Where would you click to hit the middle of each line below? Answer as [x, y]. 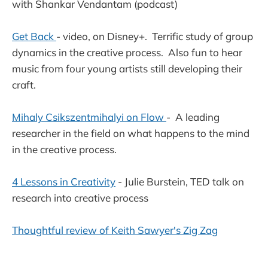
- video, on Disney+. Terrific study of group [155, 36]
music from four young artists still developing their [127, 68]
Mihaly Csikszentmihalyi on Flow [89, 117]
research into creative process [80, 198]
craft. [24, 84]
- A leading [193, 117]
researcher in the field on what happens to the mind [131, 133]
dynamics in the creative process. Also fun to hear [127, 52]
